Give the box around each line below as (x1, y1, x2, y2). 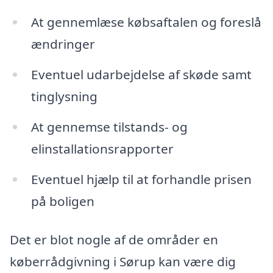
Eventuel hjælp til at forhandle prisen (30, 170, 252, 188)
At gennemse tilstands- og (30, 118, 188, 135)
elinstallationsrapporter (30, 140, 174, 157)
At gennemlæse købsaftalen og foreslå (30, 13, 261, 31)
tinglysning (30, 87, 97, 105)
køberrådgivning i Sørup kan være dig (10, 253, 236, 271)
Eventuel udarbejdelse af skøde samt (30, 65, 252, 83)
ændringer (30, 35, 95, 53)
